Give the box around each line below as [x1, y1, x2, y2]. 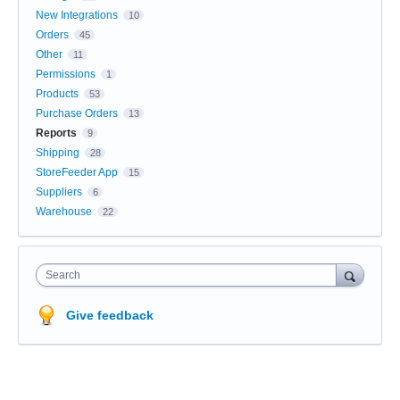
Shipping [36, 146, 79, 159]
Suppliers [36, 185, 82, 198]
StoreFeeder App [36, 165, 118, 179]
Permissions [36, 67, 96, 80]
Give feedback [66, 307, 154, 322]
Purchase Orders [36, 106, 118, 120]
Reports [36, 126, 77, 139]
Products [36, 87, 79, 100]
